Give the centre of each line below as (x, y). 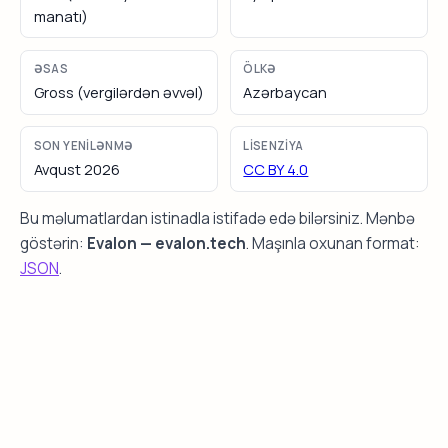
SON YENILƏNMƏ (83, 145)
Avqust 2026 (76, 168)
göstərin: (53, 243)
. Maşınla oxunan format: (333, 243)
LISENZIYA (273, 145)
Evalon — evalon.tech (166, 243)
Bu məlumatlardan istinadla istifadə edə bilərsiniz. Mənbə (217, 218)
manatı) (60, 15)
